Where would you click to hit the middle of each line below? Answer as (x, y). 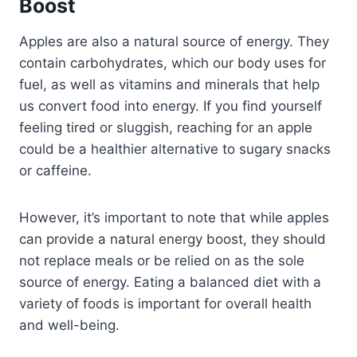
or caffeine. (55, 170)
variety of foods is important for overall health (165, 303)
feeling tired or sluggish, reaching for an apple (166, 127)
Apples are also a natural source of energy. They (174, 41)
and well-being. (69, 325)
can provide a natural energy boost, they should (173, 239)
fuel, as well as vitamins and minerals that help (169, 84)
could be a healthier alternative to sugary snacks (175, 149)
